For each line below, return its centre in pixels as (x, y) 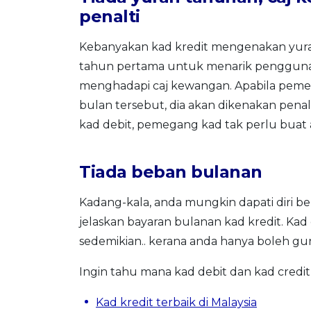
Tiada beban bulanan (171, 172)
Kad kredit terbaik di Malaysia (176, 302)
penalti (110, 16)
